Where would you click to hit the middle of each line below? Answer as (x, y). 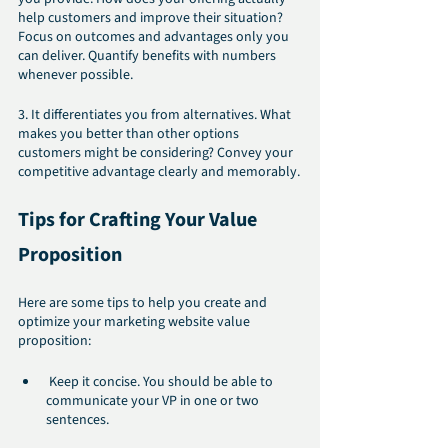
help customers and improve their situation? (152, 18)
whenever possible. (75, 75)
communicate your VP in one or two (154, 401)
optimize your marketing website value (135, 322)
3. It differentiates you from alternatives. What (156, 115)
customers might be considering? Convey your (157, 153)
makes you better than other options (130, 134)
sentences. (77, 420)
